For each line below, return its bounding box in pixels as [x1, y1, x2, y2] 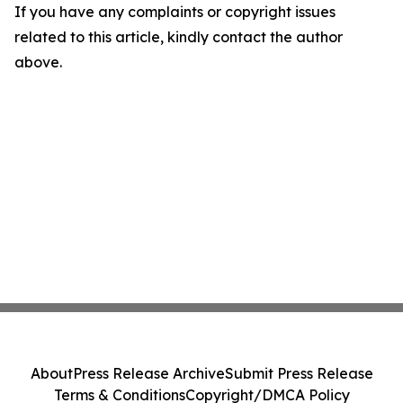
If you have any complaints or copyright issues [14, 3, 336, 21]
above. [14, 53, 62, 71]
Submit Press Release [224, 364, 373, 382]
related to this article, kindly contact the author [14, 28, 343, 46]
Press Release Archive [72, 364, 225, 382]
